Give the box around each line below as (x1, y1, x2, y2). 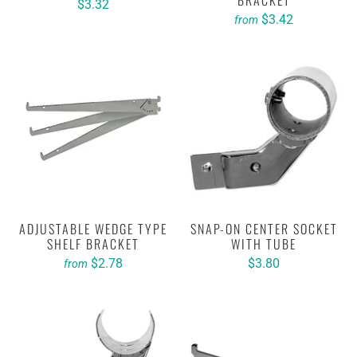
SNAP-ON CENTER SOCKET (190, 219, 338, 238)
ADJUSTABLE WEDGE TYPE (19, 219, 167, 238)
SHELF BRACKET (47, 234, 139, 253)
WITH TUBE (231, 234, 296, 253)
